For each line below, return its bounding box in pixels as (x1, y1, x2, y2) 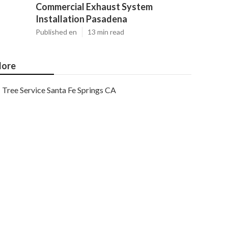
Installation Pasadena (36, 13, 127, 24)
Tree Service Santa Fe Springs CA (2, 85, 116, 95)
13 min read (88, 27, 124, 36)
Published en (36, 27, 77, 36)
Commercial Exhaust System (36, 1, 153, 12)
